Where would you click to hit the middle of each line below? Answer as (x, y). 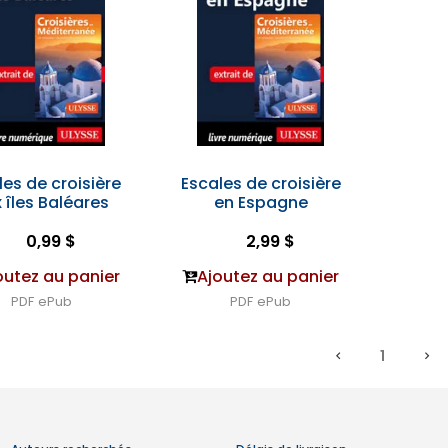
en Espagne (260, 202)
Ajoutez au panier (268, 276)
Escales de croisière (260, 183)
